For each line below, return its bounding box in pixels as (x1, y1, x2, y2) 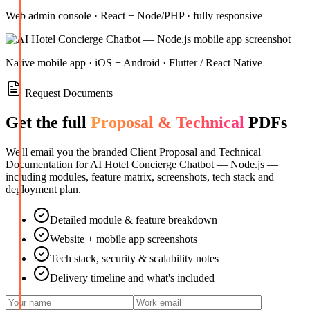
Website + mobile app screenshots (50, 233, 197, 246)
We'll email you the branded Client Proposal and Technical (6, 146, 261, 158)
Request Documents (22, 87, 113, 100)
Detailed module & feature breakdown (50, 214, 217, 226)
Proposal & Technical (91, 113, 244, 132)
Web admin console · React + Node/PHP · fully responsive (6, 10, 262, 22)
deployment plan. (6, 183, 81, 196)
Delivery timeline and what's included (50, 272, 215, 284)
